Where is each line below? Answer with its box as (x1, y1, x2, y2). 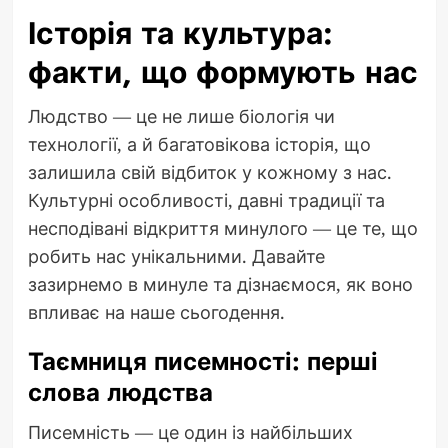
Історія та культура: (27, 11, 333, 55)
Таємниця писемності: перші (27, 343, 378, 379)
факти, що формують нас (27, 50, 418, 94)
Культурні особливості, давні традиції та (27, 187, 385, 212)
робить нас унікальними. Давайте (27, 243, 325, 268)
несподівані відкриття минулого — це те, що (27, 215, 418, 240)
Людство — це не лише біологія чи (27, 103, 335, 128)
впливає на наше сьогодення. (27, 299, 285, 324)
